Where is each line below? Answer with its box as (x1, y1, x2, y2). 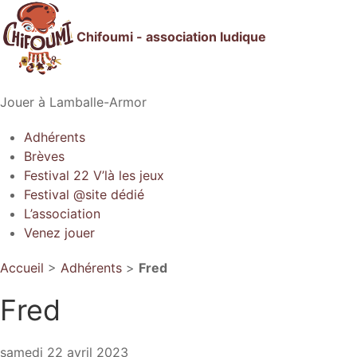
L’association (24, 206, 100, 222)
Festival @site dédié (24, 186, 144, 202)
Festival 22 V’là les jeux (24, 167, 164, 183)
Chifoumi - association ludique (76, 29, 266, 45)
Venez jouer (24, 225, 95, 241)
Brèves (24, 148, 65, 164)
